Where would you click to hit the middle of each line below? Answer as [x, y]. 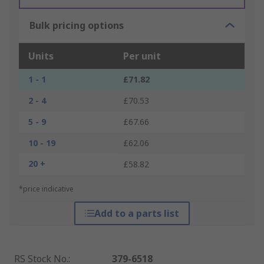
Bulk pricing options [77, 26]
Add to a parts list [136, 214]
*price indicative [46, 189]
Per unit [142, 56]
